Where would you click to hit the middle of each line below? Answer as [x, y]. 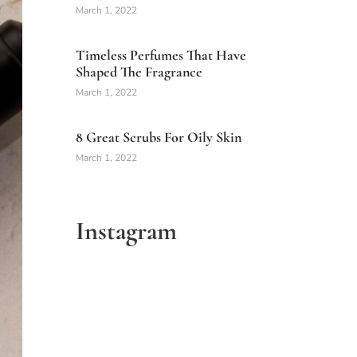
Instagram [127, 231]
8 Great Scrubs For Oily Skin [159, 137]
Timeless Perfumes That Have [161, 55]
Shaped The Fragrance [139, 72]
